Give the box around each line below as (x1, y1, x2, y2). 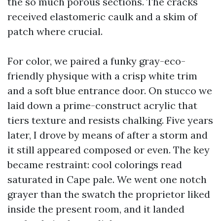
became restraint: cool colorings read (7, 158, 182, 171)
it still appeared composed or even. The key (7, 144, 210, 156)
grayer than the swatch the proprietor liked (7, 188, 210, 200)
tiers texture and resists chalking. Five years (7, 114, 213, 126)
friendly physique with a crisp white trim (7, 70, 197, 82)
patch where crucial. (7, 25, 103, 37)
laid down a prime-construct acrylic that (7, 99, 197, 111)
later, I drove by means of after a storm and (7, 129, 208, 141)
